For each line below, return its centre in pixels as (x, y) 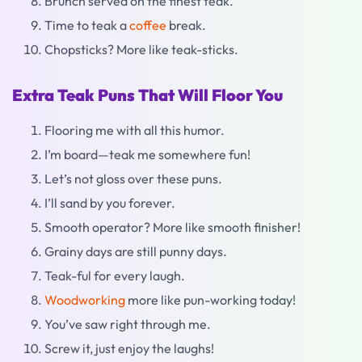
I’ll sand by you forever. (110, 203)
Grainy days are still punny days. (136, 251)
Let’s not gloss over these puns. (133, 179)
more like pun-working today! (210, 300)
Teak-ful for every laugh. (115, 276)
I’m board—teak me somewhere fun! (147, 154)
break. (186, 25)
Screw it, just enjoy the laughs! (129, 348)
